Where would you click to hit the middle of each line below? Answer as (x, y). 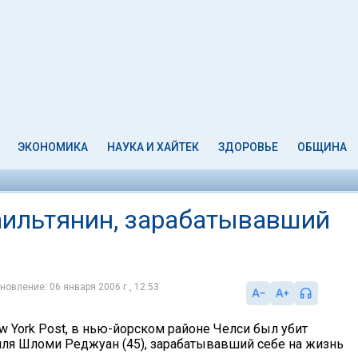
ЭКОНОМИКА (53, 147)
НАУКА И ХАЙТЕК (153, 147)
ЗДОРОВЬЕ (248, 147)
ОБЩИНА (322, 147)
